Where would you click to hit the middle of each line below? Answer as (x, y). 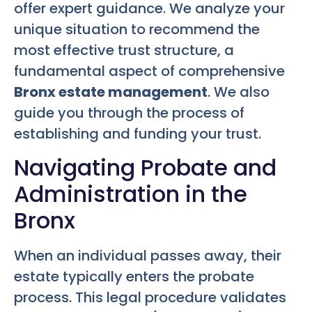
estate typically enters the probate (134, 276)
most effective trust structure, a (124, 50)
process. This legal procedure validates (150, 297)
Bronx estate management (111, 92)
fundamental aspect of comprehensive (149, 71)
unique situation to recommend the (137, 30)
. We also (239, 92)
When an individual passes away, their (148, 255)
